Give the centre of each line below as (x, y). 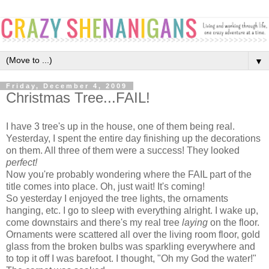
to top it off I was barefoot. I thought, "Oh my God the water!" (131, 258)
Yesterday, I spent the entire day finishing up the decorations (133, 138)
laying (195, 222)
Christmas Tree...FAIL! (78, 97)
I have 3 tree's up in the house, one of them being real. (120, 126)
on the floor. (234, 222)
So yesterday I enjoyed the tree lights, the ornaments (117, 198)
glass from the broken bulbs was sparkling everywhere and (131, 246)
